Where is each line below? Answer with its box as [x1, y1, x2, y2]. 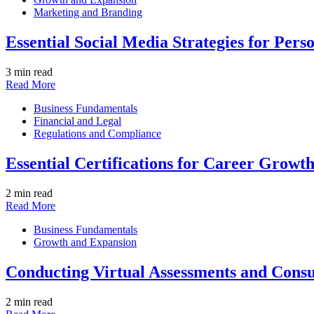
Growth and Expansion [34, 235, 137, 248]
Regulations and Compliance [34, 127, 161, 139]
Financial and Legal [34, 114, 121, 127]
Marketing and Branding [34, 6, 142, 19]
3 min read [6, 65, 53, 78]
